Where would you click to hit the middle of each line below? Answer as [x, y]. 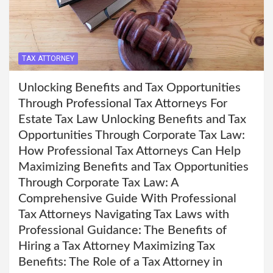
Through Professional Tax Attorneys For [123, 103]
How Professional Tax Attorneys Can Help [129, 151]
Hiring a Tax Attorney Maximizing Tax [117, 246]
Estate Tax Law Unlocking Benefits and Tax [132, 119]
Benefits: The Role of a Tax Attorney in [120, 262]
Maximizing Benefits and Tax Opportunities [133, 167]
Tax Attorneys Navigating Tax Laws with [124, 214]
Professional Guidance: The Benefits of [122, 230]
